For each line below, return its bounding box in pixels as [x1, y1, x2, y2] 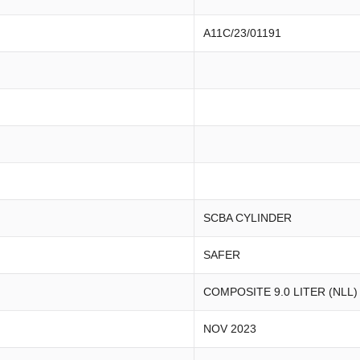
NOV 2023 [203, 322, 256, 335]
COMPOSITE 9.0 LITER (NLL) [203, 285, 358, 298]
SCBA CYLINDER [203, 211, 292, 224]
